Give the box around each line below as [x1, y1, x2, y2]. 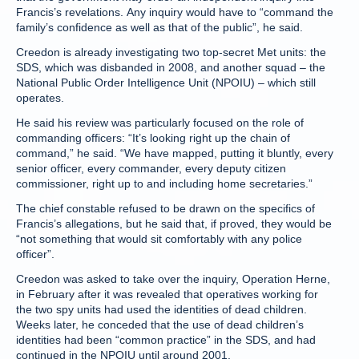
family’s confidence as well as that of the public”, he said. [16, 21, 303, 34]
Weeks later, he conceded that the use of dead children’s [16, 318, 304, 331]
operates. [16, 91, 64, 104]
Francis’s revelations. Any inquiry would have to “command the [16, 6, 333, 18]
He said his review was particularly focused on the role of [16, 116, 304, 129]
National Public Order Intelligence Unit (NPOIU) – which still [16, 76, 316, 89]
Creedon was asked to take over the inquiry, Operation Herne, [16, 272, 330, 285]
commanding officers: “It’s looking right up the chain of [16, 131, 290, 144]
